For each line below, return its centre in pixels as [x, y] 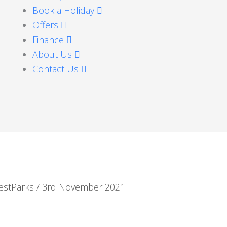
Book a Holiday [64, 10]
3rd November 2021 [84, 187]
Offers [46, 25]
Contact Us [56, 69]
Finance [49, 39]
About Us [53, 54]
